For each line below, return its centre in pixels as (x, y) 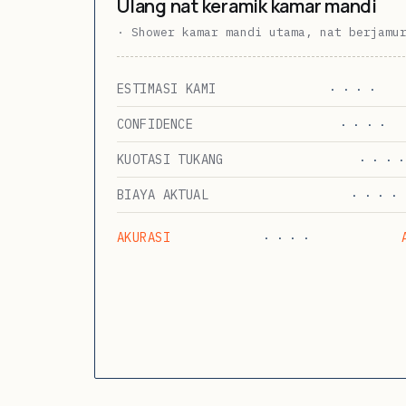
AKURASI (144, 237)
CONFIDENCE (155, 124)
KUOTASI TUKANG (170, 159)
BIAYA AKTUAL (163, 194)
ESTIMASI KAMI (167, 88)
